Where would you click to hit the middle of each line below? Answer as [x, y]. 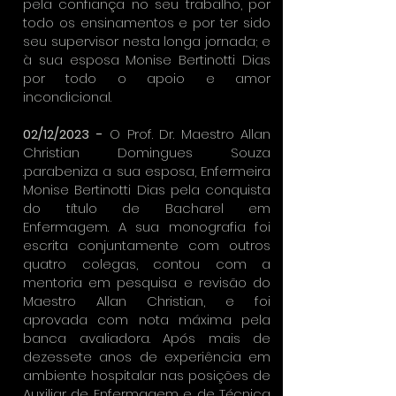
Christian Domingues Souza [147, 152]
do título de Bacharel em [147, 208]
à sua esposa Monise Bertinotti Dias [147, 60]
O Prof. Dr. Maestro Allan [187, 134]
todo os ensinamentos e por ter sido [147, 23]
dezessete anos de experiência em [147, 357]
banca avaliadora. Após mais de [147, 338]
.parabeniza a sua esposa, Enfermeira [147, 171]
